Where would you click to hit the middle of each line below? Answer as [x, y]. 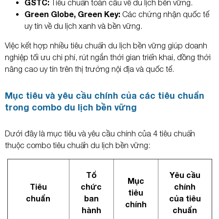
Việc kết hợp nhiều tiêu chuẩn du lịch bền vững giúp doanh [106, 46]
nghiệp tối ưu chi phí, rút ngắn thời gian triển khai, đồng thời [108, 57]
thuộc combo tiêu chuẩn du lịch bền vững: [77, 145]
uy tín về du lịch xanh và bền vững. [83, 26]
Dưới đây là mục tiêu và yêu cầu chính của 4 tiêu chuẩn [100, 134]
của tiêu [185, 198]
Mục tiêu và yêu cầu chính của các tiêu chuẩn [105, 96]
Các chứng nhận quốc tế [165, 14]
